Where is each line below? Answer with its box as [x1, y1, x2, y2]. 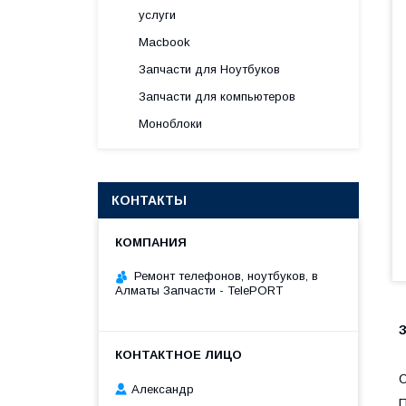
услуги [139, 8, 176, 22]
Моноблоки [139, 117, 202, 130]
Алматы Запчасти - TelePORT [115, 284, 283, 297]
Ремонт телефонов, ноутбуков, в [134, 269, 318, 283]
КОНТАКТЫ [111, 193, 187, 208]
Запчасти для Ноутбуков [139, 63, 280, 76]
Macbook [139, 35, 190, 49]
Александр [131, 382, 194, 396]
